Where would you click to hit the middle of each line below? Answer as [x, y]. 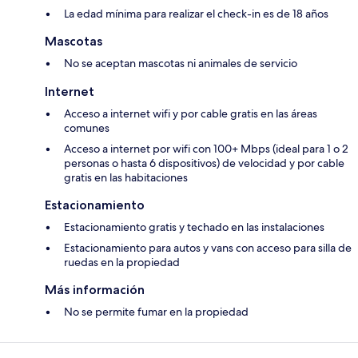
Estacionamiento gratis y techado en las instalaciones [194, 227]
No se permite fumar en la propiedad [156, 312]
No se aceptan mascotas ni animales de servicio [181, 64]
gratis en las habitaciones [126, 178]
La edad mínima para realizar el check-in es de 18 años [196, 14]
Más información [95, 290]
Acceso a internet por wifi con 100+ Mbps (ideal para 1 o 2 [206, 149]
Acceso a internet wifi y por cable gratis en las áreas [191, 114]
